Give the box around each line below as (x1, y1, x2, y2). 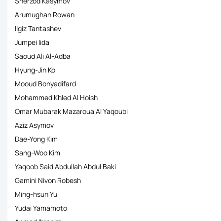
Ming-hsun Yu (15, 189, 57, 199)
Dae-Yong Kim (15, 134, 58, 144)
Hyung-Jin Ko (15, 65, 55, 74)
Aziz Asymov (15, 120, 54, 130)
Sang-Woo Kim (15, 148, 60, 157)
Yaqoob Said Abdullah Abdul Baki (15, 162, 116, 171)
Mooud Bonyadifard (15, 79, 76, 88)
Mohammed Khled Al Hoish (15, 93, 98, 102)
